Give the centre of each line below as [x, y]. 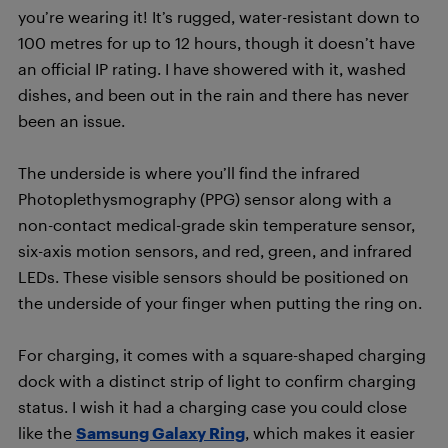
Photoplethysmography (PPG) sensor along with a [205, 198]
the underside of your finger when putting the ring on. [220, 302]
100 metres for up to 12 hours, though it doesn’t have [216, 42]
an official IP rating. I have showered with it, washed [212, 68]
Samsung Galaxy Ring [160, 432]
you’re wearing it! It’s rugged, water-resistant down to [219, 16]
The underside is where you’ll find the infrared [189, 172]
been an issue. [71, 120]
